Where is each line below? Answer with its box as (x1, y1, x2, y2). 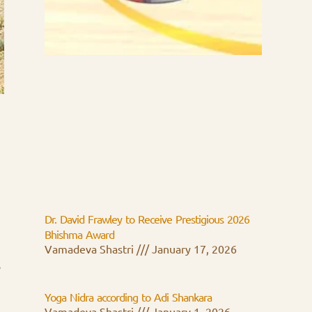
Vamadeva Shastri (45, 243, 136, 256)
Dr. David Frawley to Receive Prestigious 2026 (45, 213, 249, 226)
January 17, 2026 (149, 243, 237, 256)
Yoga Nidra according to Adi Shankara (45, 291, 212, 304)
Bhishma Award (45, 228, 114, 242)
